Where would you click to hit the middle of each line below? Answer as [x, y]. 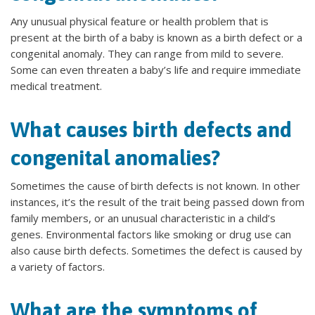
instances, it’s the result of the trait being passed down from [157, 202]
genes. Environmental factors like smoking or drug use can [151, 234]
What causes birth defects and [151, 129]
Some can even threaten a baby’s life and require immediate [156, 70]
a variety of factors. [58, 266]
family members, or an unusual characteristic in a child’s [143, 218]
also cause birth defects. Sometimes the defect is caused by [156, 250]
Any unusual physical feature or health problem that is [140, 21]
